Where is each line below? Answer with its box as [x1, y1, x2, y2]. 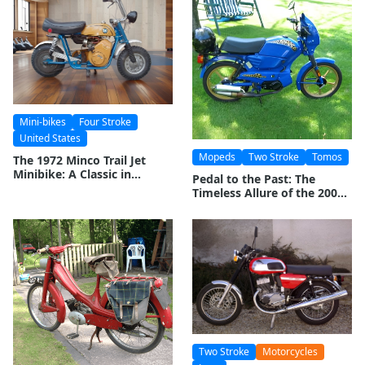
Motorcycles [262, 345, 318, 359]
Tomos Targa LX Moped [192, 199, 323, 215]
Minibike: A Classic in [13, 165, 131, 182]
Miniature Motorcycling [13, 179, 145, 196]
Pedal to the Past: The [192, 171, 315, 187]
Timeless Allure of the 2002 [192, 185, 344, 201]
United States [20, 130, 81, 145]
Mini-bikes [20, 114, 66, 129]
